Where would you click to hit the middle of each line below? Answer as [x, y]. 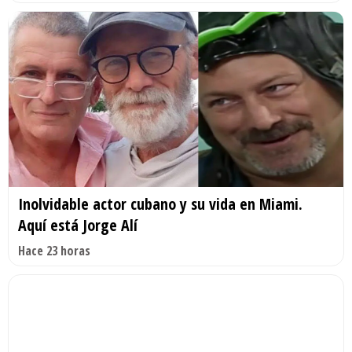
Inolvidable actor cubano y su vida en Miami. [160, 204]
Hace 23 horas [54, 251]
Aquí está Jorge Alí [78, 225]
